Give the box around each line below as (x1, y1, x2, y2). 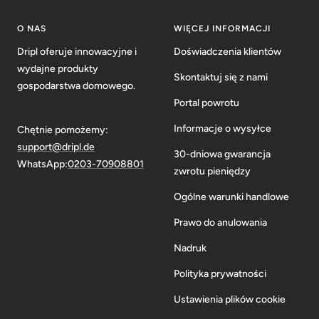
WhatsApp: (17, 157, 68, 170)
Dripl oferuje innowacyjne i (17, 45, 137, 58)
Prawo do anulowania (174, 216, 267, 229)
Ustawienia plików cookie (174, 293, 286, 305)
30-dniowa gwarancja (174, 147, 271, 160)
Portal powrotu (174, 96, 239, 109)
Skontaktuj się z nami (174, 70, 268, 83)
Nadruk (174, 241, 206, 254)
